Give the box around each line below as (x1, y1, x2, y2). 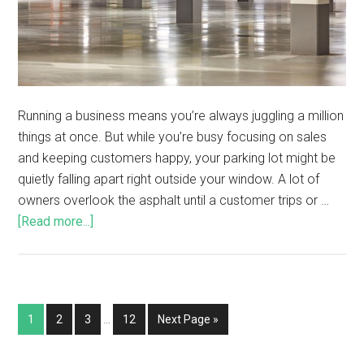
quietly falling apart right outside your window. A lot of (18, 171, 320, 188)
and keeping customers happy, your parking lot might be (18, 150, 336, 167)
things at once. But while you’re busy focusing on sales (18, 129, 327, 145)
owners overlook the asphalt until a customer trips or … (18, 193, 330, 209)
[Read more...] (18, 214, 94, 230)
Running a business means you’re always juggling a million (18, 108, 344, 124)
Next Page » (158, 313, 219, 327)
